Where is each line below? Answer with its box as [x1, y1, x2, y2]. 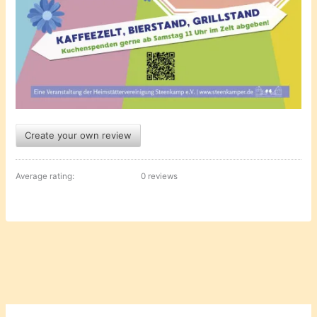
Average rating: [16, 171, 77, 182]
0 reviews [141, 171, 178, 182]
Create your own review [25, 129, 132, 142]
